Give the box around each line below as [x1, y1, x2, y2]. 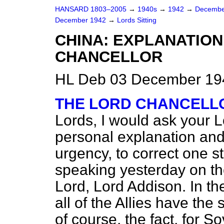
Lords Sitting [117, 16, 156, 24]
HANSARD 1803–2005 [55, 5, 126, 13]
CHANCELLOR [55, 48, 162, 65]
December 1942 [55, 16, 108, 24]
